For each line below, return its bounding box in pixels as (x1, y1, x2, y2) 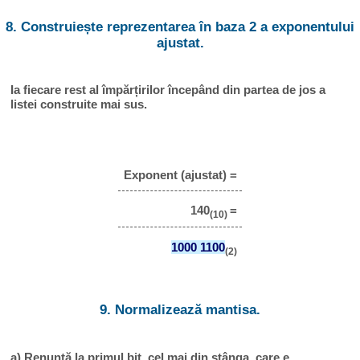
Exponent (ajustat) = (123, 168, 237, 182)
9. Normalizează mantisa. (100, 302, 260, 318)
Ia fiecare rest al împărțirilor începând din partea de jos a (10, 83, 326, 97)
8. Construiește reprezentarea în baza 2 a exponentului (6, 18, 354, 35)
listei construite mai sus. (10, 97, 148, 112)
